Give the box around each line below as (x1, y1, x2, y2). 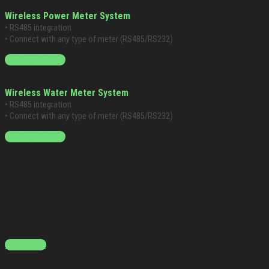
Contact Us (5, 239, 46, 251)
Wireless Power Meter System (5, 10, 130, 22)
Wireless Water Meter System (5, 87, 128, 99)
